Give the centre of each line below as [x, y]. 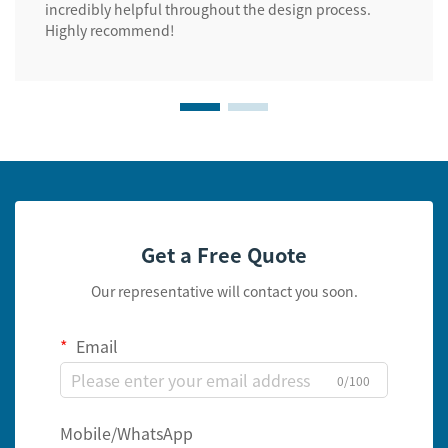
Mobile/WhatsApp [126, 433]
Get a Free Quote [224, 255]
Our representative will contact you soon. [224, 291]
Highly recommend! [110, 30]
